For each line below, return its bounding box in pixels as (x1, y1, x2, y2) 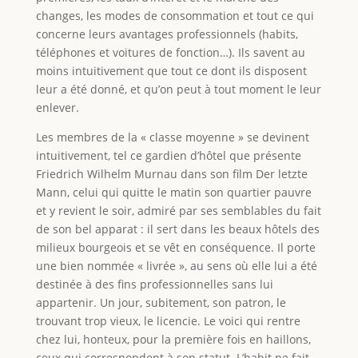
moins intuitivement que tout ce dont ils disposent (35, 63, 307, 79)
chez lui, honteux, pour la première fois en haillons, (35, 332, 311, 348)
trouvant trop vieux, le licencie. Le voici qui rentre (35, 313, 300, 329)
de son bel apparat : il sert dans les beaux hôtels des (35, 221, 320, 237)
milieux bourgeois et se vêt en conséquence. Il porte (35, 240, 316, 256)
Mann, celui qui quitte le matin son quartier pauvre (35, 185, 312, 201)
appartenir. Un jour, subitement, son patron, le (35, 295, 286, 311)
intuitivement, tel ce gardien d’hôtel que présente (35, 148, 301, 164)
